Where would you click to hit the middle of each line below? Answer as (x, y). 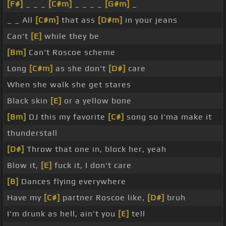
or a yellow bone (97, 101)
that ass (78, 20)
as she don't (81, 69)
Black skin (29, 101)
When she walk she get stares (69, 85)
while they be (71, 36)
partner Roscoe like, (104, 198)
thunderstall (32, 133)
